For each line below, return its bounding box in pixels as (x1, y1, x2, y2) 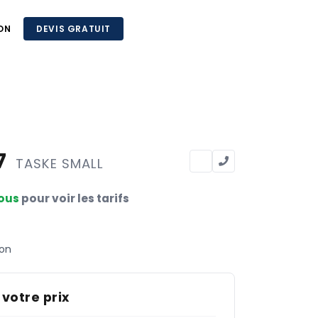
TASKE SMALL (16, 155, 104, 172)
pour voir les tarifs (19, 191, 129, 206)
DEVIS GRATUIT (36, 23, 111, 35)
